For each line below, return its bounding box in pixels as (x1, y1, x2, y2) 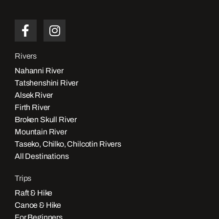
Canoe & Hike (15, 201, 62, 210)
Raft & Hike (15, 189, 53, 197)
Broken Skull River (15, 115, 77, 124)
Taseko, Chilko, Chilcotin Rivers (15, 140, 121, 149)
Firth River (15, 103, 50, 112)
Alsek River (15, 91, 53, 100)
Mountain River (15, 128, 67, 136)
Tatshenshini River (15, 79, 79, 88)
